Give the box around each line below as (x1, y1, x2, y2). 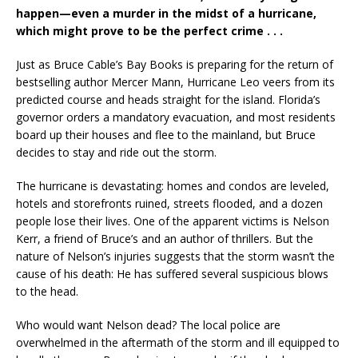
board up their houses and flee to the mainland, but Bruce (16, 127, 316, 142)
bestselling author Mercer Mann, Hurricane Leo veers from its (16, 74, 335, 89)
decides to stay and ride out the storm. (16, 145, 217, 160)
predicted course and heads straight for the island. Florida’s (16, 92, 320, 107)
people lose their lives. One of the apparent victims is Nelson (16, 213, 329, 229)
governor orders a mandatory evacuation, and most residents (16, 109, 336, 125)
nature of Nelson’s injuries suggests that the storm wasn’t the (16, 249, 335, 264)
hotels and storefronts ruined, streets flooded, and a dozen (16, 196, 323, 211)
